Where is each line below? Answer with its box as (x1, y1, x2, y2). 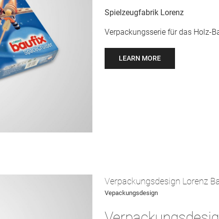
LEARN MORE (119, 54, 161, 63)
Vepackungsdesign (105, 189, 158, 197)
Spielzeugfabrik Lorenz (105, 8, 184, 18)
